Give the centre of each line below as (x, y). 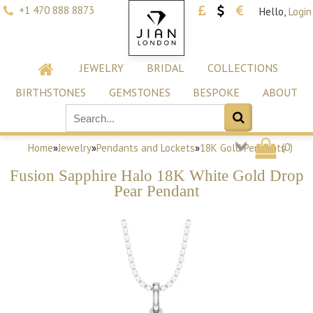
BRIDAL (165, 68)
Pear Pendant (156, 191)
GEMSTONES (139, 92)
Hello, (272, 12)
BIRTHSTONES (50, 92)
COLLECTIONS (242, 68)
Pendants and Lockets (145, 148)
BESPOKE (217, 92)
